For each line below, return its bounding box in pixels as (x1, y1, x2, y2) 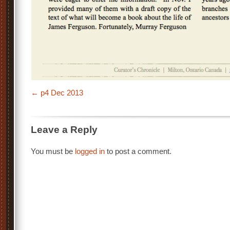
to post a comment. (105, 147, 171, 156)
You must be (31, 147, 75, 156)
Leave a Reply (31, 124, 98, 135)
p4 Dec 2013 (41, 88, 83, 97)
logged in (75, 147, 105, 156)
